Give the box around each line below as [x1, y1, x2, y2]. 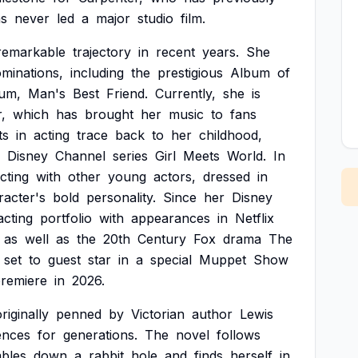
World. [227, 148, 266, 164]
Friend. [106, 86, 148, 101]
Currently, [155, 86, 216, 101]
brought [85, 106, 133, 122]
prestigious [157, 65, 223, 81]
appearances [131, 210, 210, 226]
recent [156, 44, 195, 60]
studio [137, 10, 173, 26]
